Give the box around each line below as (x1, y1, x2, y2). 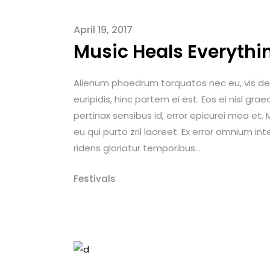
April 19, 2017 (74, 22, 133, 37)
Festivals (74, 172, 116, 185)
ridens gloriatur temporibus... (74, 141, 201, 154)
